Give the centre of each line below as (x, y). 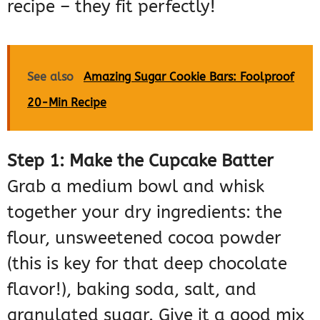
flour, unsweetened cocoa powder (144, 237)
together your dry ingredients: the (145, 212)
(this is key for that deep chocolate (147, 263)
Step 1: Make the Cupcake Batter (140, 160)
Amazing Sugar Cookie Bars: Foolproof (189, 76)
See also (50, 76)
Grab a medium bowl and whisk (136, 186)
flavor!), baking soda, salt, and (132, 289)
